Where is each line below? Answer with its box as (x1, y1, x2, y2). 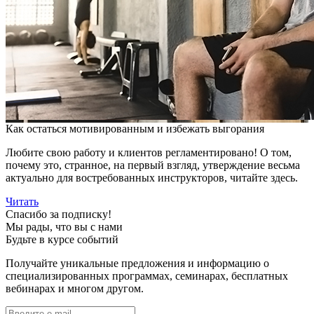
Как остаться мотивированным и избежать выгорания (6, 123, 264, 135)
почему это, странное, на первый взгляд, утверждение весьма (6, 159, 300, 171)
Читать (6, 196, 39, 207)
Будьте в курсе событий (6, 233, 118, 245)
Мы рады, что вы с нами (6, 221, 123, 233)
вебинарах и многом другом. (6, 282, 144, 294)
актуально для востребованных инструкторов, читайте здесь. (6, 172, 298, 184)
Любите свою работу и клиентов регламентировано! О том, (6, 146, 292, 158)
